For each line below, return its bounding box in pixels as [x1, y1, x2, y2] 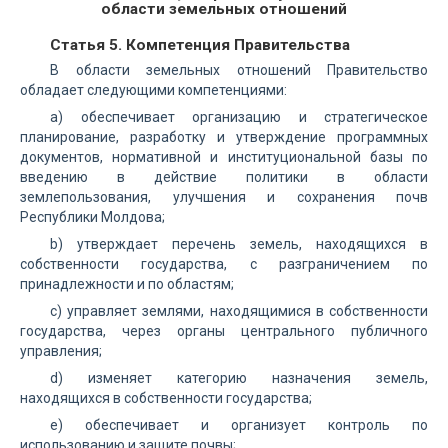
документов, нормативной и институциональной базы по [20, 149, 428, 165]
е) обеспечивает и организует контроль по [50, 417, 428, 433]
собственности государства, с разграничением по [20, 256, 428, 272]
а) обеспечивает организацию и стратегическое [50, 109, 428, 125]
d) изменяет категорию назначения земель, [50, 370, 428, 386]
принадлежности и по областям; [20, 276, 234, 292]
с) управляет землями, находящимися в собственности [50, 303, 428, 319]
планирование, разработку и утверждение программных [20, 129, 428, 145]
